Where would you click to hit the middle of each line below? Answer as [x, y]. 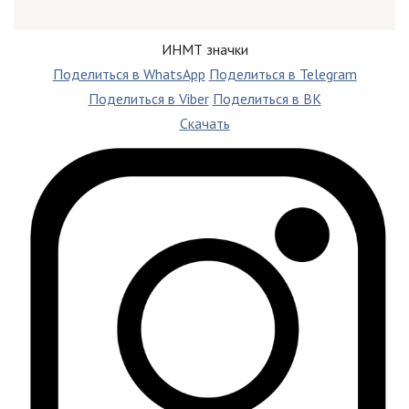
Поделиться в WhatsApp [129, 73]
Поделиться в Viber [148, 98]
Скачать [204, 123]
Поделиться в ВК [267, 98]
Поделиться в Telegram [283, 73]
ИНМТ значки [204, 49]
